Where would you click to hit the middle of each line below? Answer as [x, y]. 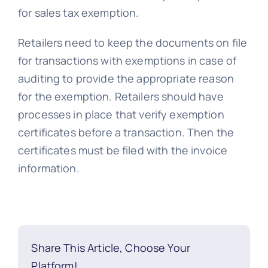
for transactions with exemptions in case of [127, 61]
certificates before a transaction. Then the [126, 133]
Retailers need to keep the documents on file [133, 43]
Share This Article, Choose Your [111, 247]
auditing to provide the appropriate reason [126, 79]
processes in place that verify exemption [121, 115]
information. [48, 168]
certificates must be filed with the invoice [123, 150]
